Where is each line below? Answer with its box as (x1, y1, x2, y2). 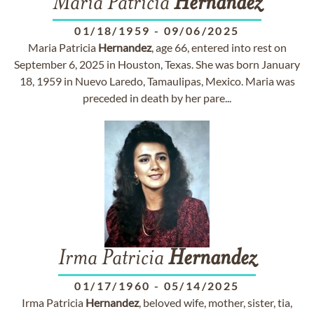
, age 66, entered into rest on (151, 41, 287, 54)
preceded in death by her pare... (83, 91, 231, 104)
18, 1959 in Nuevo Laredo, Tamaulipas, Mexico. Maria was (19, 74, 295, 88)
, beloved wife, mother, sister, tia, (139, 296, 292, 309)
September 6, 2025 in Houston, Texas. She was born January (14, 57, 300, 71)
